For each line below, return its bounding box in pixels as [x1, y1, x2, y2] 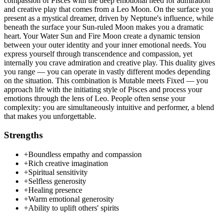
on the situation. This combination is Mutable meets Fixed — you [4, 76, 208, 85]
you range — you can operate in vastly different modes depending [4, 67, 210, 76]
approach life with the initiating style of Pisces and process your [4, 85, 202, 94]
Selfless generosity [28, 177, 86, 186]
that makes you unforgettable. [4, 111, 96, 120]
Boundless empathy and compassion [28, 150, 142, 159]
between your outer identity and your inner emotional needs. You [4, 40, 206, 49]
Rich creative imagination [28, 159, 108, 168]
